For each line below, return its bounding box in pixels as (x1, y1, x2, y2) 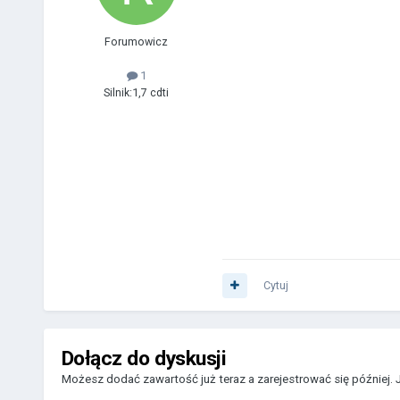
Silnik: (104, 85, 133, 99)
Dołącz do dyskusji (61, 346, 227, 371)
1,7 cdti (132, 85, 170, 99)
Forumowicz (104, 35, 169, 49)
